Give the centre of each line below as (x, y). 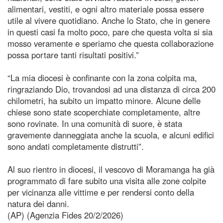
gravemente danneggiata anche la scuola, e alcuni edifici (111, 135)
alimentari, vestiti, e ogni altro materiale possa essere (106, 9)
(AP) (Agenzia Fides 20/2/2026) (65, 215)
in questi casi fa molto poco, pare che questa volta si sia (110, 32)
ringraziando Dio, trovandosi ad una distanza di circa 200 (111, 89)
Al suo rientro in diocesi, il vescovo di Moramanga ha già (111, 169)
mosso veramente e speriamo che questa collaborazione (111, 43)
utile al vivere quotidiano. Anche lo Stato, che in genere (109, 20)
